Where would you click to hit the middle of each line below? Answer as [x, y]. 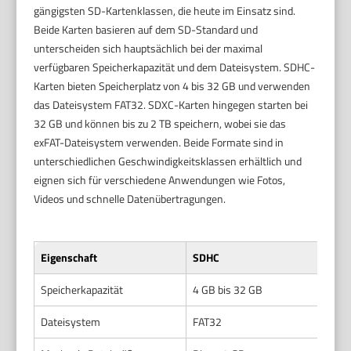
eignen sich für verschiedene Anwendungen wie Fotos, [160, 179]
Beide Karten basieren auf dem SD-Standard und [146, 29]
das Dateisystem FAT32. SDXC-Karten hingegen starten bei [171, 104]
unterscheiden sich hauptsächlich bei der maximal [148, 48]
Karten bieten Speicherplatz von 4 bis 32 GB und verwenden [172, 85]
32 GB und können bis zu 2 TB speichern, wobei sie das [160, 123]
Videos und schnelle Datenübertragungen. [130, 198]
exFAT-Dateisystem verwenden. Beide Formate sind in [159, 142]
